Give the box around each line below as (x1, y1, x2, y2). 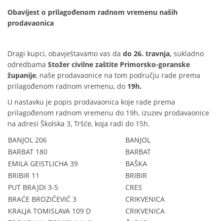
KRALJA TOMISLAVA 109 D (8, 206, 91, 216)
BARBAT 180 (8, 147, 47, 156)
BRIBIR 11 (8, 170, 39, 180)
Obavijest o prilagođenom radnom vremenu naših (7, 7, 178, 17)
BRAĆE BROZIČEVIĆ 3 (8, 194, 76, 204)
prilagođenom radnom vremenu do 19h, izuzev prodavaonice (7, 108, 209, 117)
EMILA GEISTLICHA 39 (8, 158, 78, 168)
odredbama (7, 60, 48, 70)
